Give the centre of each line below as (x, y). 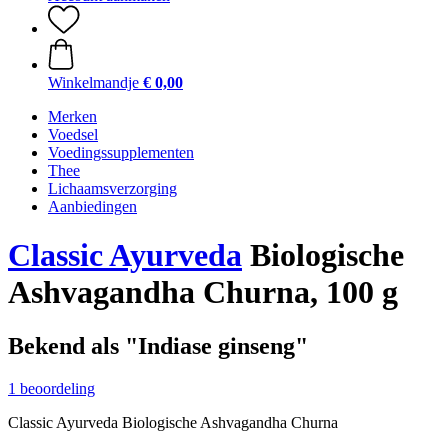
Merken (72, 116)
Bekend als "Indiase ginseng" (158, 345)
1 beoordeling (51, 388)
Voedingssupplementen (121, 152)
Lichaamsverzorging (112, 188)
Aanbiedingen (92, 206)
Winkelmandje (93, 82)
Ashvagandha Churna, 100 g (203, 292)
